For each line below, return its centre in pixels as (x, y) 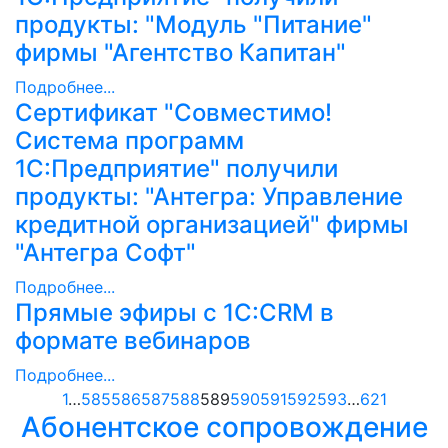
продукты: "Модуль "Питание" (193, 24)
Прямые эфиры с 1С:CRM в (174, 312)
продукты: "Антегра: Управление (209, 196)
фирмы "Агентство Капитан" (180, 52)
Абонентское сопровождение (224, 426)
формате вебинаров (133, 340)
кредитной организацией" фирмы (212, 224)
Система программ (129, 140)
